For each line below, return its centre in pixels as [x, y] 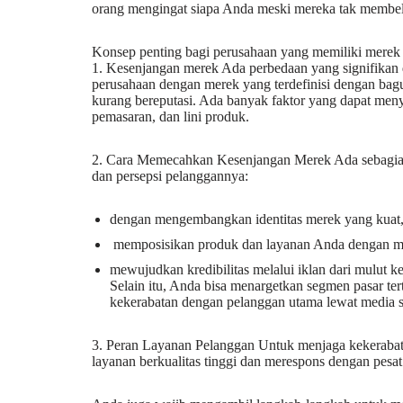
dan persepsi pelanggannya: [170, 176]
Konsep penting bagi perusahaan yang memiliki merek [246, 52]
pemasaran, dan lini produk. [170, 116]
